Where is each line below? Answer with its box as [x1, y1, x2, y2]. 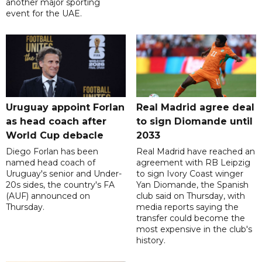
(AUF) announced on [6, 191, 90, 202]
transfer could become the [136, 213, 245, 224]
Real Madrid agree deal [136, 102, 254, 113]
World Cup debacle [6, 130, 104, 142]
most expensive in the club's [136, 224, 252, 235]
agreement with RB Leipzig [136, 157, 250, 168]
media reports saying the [136, 202, 239, 213]
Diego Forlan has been [6, 146, 98, 157]
